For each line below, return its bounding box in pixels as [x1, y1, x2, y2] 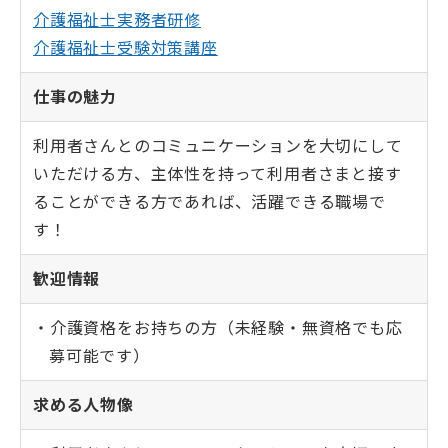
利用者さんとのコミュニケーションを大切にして [33, 136, 403, 156]
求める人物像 [33, 395, 134, 415]
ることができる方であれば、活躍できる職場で [33, 192, 386, 212]
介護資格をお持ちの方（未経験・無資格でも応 [49, 318, 403, 338]
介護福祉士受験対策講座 [33, 38, 218, 58]
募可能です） [49, 346, 150, 366]
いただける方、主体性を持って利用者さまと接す [33, 164, 402, 184]
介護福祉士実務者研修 [33, 10, 202, 30]
